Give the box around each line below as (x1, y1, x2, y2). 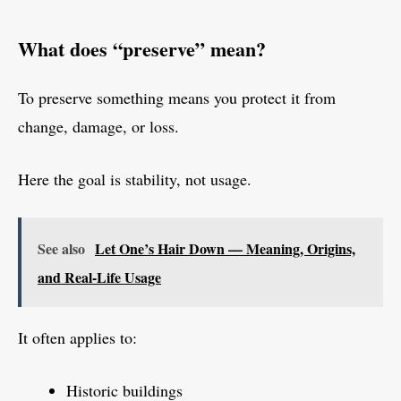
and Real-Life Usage (38, 267, 161, 288)
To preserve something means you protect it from (18, 87, 336, 109)
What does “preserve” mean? (18, 34, 266, 64)
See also (38, 238, 85, 260)
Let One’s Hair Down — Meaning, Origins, (95, 238, 355, 260)
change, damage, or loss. (18, 115, 179, 138)
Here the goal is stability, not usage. (18, 168, 252, 191)
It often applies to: (18, 327, 137, 349)
